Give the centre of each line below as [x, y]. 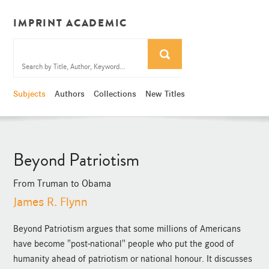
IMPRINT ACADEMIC [71, 23]
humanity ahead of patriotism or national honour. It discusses [133, 259]
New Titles [165, 94]
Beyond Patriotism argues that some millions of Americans [127, 229]
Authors [70, 94]
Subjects [30, 94]
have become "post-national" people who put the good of [124, 244]
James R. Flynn [51, 202]
